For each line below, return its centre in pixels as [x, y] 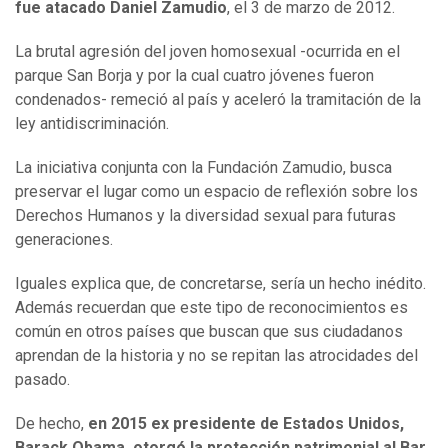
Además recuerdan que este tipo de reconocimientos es [211, 308]
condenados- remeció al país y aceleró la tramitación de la [218, 100]
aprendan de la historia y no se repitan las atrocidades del [216, 356]
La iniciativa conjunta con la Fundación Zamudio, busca [203, 168]
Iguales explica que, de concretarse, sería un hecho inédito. [220, 284]
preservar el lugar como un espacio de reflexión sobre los [216, 192]
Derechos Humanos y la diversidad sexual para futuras [205, 216]
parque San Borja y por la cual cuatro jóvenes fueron [194, 76]
